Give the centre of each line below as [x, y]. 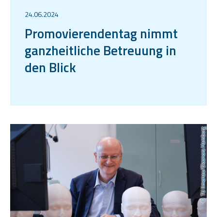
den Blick [50, 67]
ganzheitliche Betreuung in [101, 50]
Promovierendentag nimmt [101, 33]
